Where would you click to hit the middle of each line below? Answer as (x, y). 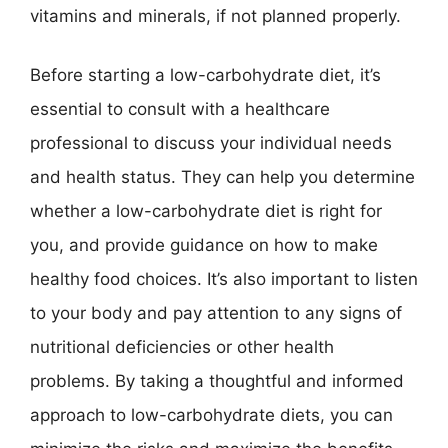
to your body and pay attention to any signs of (216, 313)
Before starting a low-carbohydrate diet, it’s (205, 75)
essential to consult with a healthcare (180, 109)
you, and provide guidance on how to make (204, 245)
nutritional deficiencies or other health (182, 347)
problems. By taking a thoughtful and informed (217, 381)
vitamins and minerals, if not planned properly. (215, 15)
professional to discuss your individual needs (211, 143)
